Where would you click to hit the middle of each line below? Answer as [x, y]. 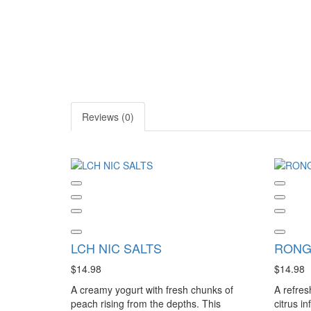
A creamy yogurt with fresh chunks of [152, 289]
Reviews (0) [108, 117]
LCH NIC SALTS [116, 248]
